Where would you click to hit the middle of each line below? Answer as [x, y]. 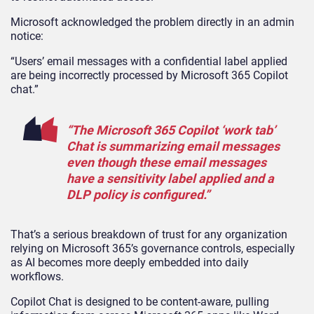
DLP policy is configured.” [138, 194]
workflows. [37, 276]
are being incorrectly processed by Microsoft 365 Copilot [149, 75]
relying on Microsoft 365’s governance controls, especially [153, 248]
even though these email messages [166, 162]
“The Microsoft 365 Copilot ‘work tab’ [171, 130]
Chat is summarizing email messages [173, 146]
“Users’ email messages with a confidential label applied [149, 61]
